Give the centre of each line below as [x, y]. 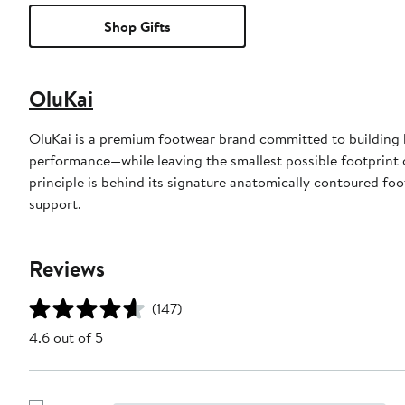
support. [55, 204]
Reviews [67, 269]
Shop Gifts [137, 27]
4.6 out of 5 [66, 338]
